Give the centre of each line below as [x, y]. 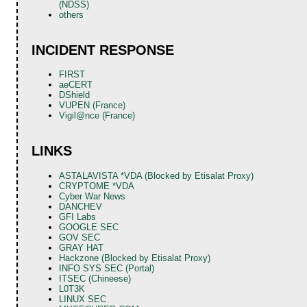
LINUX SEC [83, 299]
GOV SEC [80, 237]
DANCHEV [81, 206]
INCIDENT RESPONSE [103, 50]
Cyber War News [93, 196]
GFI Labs [78, 217]
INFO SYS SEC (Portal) [107, 268]
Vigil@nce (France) [97, 116]
